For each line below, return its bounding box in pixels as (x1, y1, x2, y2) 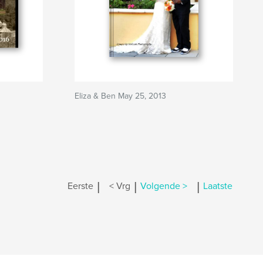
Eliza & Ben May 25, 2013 (75, 91, 166, 101)
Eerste (68, 180, 93, 193)
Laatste (203, 180, 232, 193)
